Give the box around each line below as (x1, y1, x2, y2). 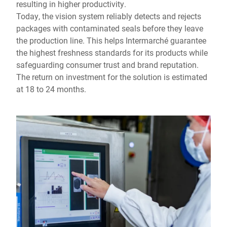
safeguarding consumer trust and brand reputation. (16, 59, 199, 70)
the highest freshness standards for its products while (16, 47, 208, 58)
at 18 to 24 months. (16, 84, 86, 95)
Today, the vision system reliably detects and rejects (16, 11, 201, 22)
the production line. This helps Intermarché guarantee (16, 35, 206, 46)
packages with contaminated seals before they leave (16, 23, 203, 34)
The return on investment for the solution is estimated (16, 71, 207, 83)
